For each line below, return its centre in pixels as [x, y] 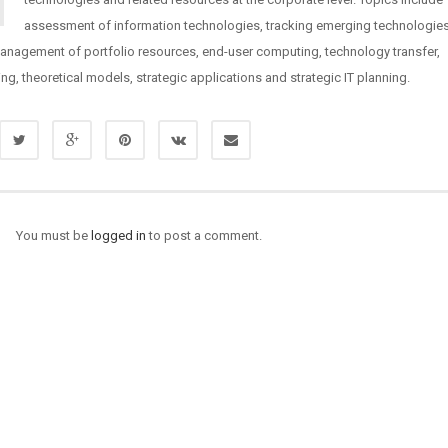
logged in [119, 235]
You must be [54, 235]
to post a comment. [204, 235]
